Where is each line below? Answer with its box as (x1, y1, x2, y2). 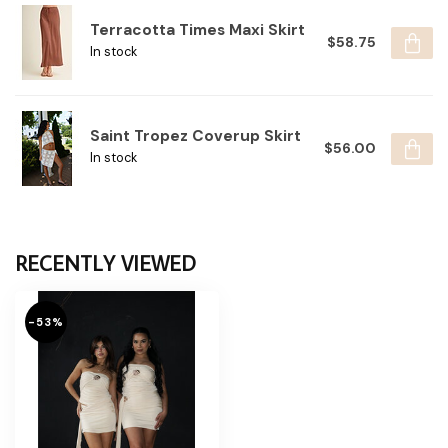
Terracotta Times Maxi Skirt (90, 20, 305, 41)
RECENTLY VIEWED (15, 249, 196, 278)
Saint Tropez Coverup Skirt (90, 126, 301, 147)
